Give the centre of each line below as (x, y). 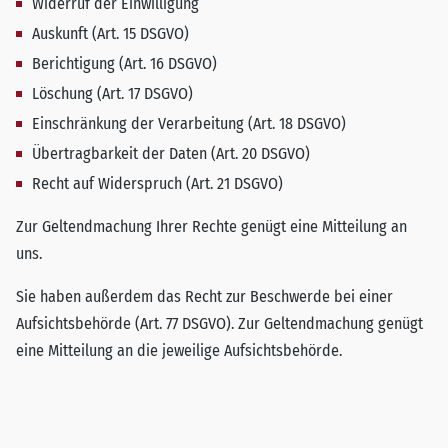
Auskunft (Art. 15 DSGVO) (110, 33)
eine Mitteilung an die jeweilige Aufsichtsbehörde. (179, 350)
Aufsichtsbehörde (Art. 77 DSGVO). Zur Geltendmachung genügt (219, 323)
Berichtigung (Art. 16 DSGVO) (124, 63)
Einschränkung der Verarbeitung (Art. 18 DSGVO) (189, 123)
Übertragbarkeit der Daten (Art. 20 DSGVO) (171, 153)
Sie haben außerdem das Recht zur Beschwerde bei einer (204, 296)
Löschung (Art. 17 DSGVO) (112, 93)
